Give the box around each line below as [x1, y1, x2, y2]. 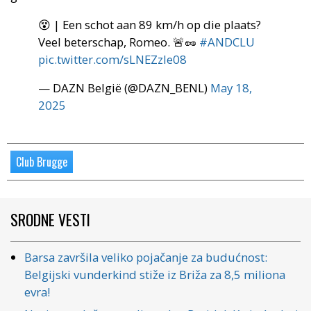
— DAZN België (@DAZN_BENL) [38, 80, 210, 96]
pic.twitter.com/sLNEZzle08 [38, 51, 187, 67]
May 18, [210, 80, 252, 96]
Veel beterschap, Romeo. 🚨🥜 [38, 33, 199, 50]
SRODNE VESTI [10, 208, 90, 231]
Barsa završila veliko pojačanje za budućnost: [24, 249, 267, 266]
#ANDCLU [199, 33, 255, 50]
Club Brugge [16, 153, 67, 171]
